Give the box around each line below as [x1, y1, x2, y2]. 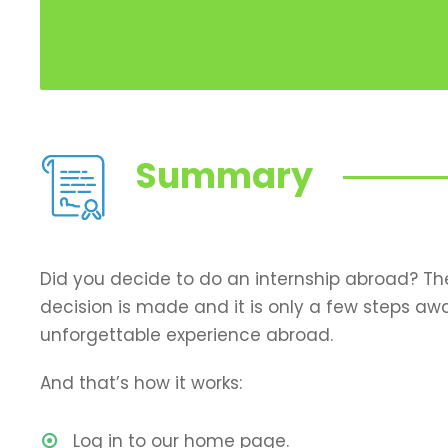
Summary [136, 150, 313, 200]
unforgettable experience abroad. [40, 322, 333, 347]
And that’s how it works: [40, 370, 242, 395]
